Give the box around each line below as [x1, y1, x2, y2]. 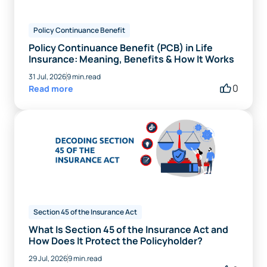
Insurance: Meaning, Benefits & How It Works [29, 52, 234, 66]
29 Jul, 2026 [29, 253, 67, 263]
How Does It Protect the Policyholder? [29, 234, 203, 247]
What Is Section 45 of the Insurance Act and [29, 222, 228, 236]
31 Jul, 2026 [29, 71, 66, 82]
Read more [29, 82, 73, 94]
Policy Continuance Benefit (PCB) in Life [29, 41, 213, 54]
